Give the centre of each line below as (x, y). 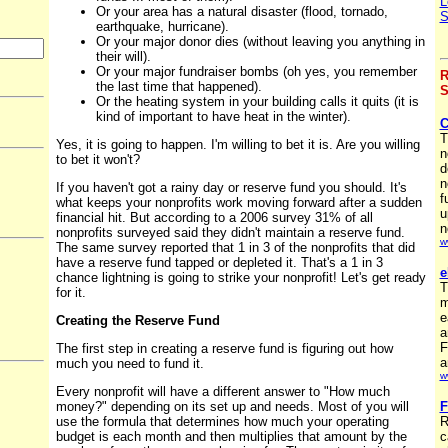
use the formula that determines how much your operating (222, 422)
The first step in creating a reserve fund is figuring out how (224, 349)
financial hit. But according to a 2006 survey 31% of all (214, 218)
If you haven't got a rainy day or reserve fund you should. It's (231, 188)
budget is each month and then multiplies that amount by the (231, 437)
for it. (70, 293)
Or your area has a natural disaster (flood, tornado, (241, 12)
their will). (123, 57)
